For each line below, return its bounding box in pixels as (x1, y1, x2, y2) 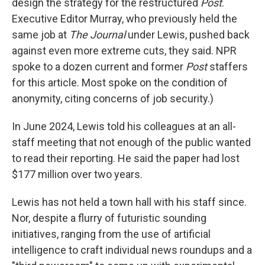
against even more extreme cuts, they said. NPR (12, 44, 237, 57)
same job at (12, 28, 69, 41)
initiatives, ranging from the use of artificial (12, 228, 211, 241)
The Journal (69, 28, 128, 41)
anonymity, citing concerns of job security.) (12, 92, 214, 105)
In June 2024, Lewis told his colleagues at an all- (12, 120, 236, 133)
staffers (209, 60, 248, 73)
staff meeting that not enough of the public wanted (12, 136, 251, 149)
